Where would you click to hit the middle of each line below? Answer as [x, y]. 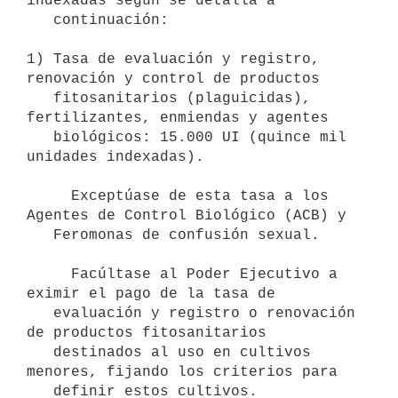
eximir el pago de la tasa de [151, 294]
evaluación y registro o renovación [40, 313]
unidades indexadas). [115, 157]
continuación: [40, 20]
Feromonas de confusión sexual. [40, 235]
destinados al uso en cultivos [40, 352]
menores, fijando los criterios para [182, 372]
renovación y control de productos [173, 79]
